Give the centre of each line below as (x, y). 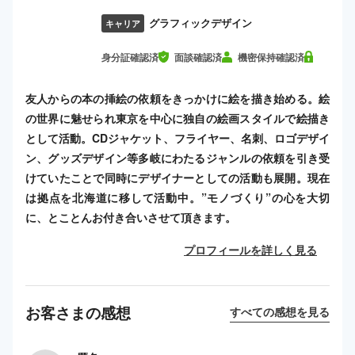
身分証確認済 (130, 57)
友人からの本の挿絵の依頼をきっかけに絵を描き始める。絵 (177, 98)
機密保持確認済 (271, 57)
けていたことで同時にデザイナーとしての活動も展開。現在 (177, 177)
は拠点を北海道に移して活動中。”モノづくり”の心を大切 (177, 197)
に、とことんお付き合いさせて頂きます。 (131, 217)
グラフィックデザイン (200, 23)
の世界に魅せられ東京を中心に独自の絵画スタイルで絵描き (177, 118)
